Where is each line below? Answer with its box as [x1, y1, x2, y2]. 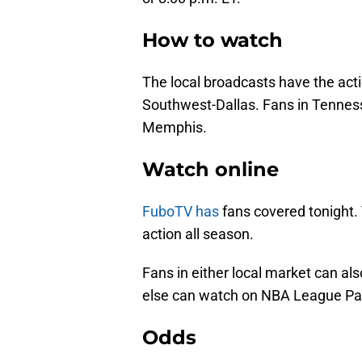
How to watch [142, 28, 283, 53]
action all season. [142, 225, 254, 243]
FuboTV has [142, 203, 219, 221]
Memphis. [142, 119, 207, 137]
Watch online [142, 158, 279, 182]
